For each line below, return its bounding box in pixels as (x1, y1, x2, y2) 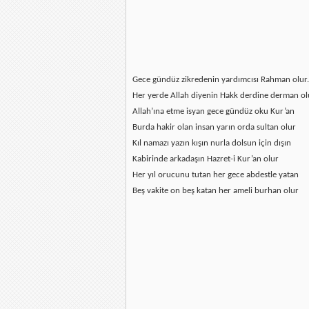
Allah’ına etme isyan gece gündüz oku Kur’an (132, 107, 295, 116)
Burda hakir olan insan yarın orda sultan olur (132, 123, 296, 132)
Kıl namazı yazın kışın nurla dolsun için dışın (132, 139, 291, 148)
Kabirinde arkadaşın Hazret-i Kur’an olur (132, 154, 279, 163)
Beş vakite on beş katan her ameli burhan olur (132, 186, 299, 195)
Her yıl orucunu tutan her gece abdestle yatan (132, 170, 299, 179)
